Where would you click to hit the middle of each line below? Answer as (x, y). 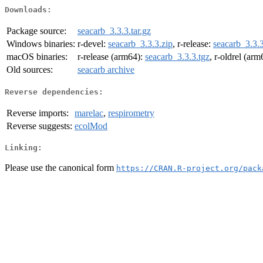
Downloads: (28, 10)
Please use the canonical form (60, 167)
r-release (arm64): (111, 57)
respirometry (131, 113)
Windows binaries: (41, 44)
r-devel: (93, 44)
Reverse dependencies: (54, 92)
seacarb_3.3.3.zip (140, 44)
